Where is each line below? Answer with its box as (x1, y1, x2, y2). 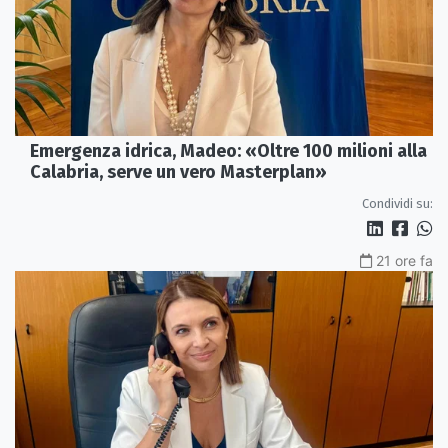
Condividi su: (362, 195, 433, 211)
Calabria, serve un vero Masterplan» (30, 160, 327, 183)
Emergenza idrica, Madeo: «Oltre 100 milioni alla (30, 139, 427, 162)
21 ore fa (376, 251, 433, 269)
